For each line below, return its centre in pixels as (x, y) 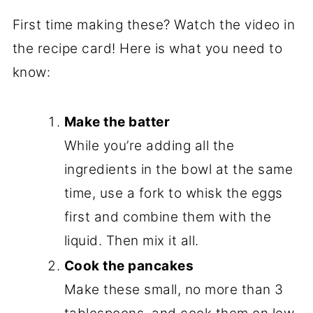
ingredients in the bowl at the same (179, 169)
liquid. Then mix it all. (131, 240)
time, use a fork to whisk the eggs (173, 193)
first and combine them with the (168, 217)
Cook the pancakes (129, 265)
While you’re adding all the (149, 145)
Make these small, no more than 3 (174, 289)
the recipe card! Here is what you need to (147, 48)
